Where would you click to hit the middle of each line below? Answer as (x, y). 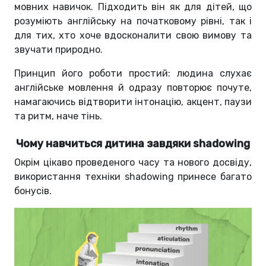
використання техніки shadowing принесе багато (133, 177)
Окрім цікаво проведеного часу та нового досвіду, (133, 163)
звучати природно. (60, 50)
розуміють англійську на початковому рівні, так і (133, 21)
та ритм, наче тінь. (58, 116)
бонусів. (33, 191)
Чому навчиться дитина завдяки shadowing (133, 144)
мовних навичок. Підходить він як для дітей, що (133, 7)
